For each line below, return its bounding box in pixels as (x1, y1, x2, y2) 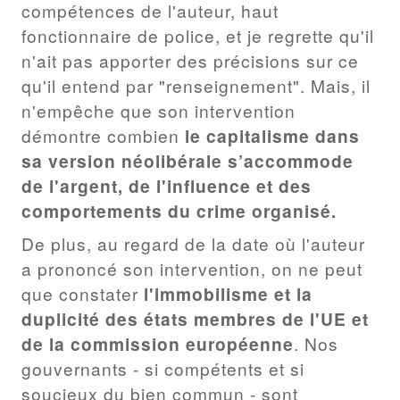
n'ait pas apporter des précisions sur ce (21, 47, 359, 72)
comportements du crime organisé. (21, 197, 337, 223)
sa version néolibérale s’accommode (21, 147, 354, 173)
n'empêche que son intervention (21, 97, 296, 122)
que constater (21, 281, 144, 306)
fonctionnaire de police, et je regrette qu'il (21, 22, 374, 47)
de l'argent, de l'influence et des (21, 172, 312, 198)
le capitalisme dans (185, 122, 360, 148)
